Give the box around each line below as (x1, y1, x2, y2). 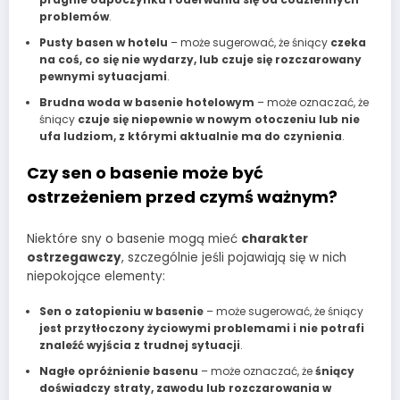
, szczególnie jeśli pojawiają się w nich (121, 248, 346, 266)
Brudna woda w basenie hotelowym (38, 95, 254, 111)
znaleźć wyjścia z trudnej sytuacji (38, 337, 240, 354)
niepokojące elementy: (27, 267, 165, 285)
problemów (38, 9, 109, 25)
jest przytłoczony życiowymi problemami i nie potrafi (38, 321, 364, 337)
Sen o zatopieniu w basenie (38, 304, 204, 320)
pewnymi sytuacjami (38, 69, 167, 85)
